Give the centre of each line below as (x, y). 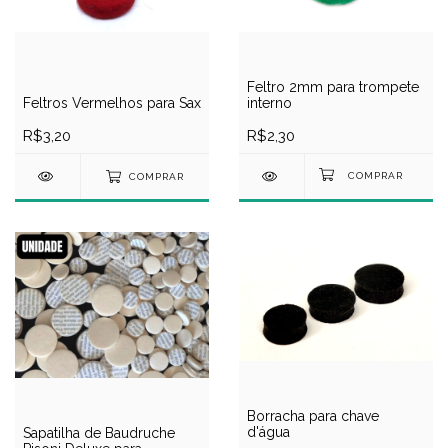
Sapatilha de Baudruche (99, 432)
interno (269, 103)
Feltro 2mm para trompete (333, 87)
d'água (268, 431)
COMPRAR (156, 177)
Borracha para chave (313, 415)
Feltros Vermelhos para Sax (112, 103)
